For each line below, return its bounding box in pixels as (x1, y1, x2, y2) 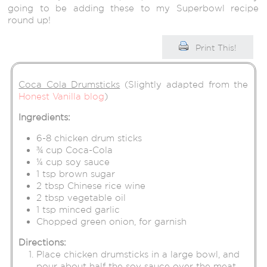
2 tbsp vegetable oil (36, 192, 126, 203)
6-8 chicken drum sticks (36, 132, 142, 143)
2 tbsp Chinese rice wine (36, 180, 146, 191)
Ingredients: (18, 111, 71, 122)
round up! (8, 14, 51, 25)
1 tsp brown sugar (36, 168, 116, 179)
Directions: (18, 237, 67, 247)
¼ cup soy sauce (36, 156, 110, 167)
